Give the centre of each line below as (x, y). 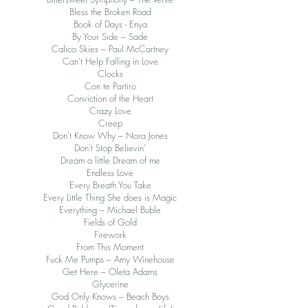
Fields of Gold (110, 222)
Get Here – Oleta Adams (110, 272)
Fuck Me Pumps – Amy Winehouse (110, 259)
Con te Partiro (110, 86)
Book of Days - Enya (110, 24)
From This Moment (110, 247)
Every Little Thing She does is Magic (110, 197)
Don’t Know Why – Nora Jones (110, 135)
